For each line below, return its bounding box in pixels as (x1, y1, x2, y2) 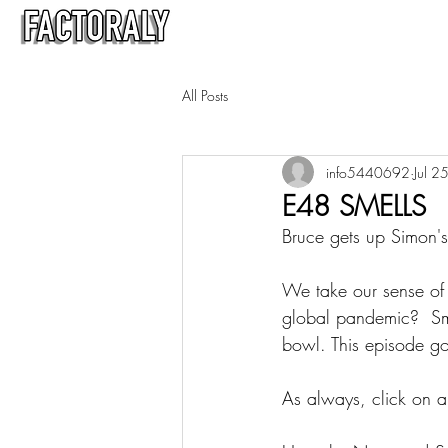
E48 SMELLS (282, 187, 426, 224)
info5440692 (326, 162, 410, 182)
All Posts (182, 85, 228, 105)
